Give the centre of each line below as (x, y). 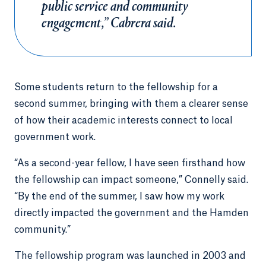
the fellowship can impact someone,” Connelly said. (131, 180)
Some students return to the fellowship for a (116, 87)
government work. (55, 137)
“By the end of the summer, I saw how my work (119, 197)
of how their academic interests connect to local (123, 121)
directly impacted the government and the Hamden (132, 213)
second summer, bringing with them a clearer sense (131, 104)
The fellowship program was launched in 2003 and (130, 256)
